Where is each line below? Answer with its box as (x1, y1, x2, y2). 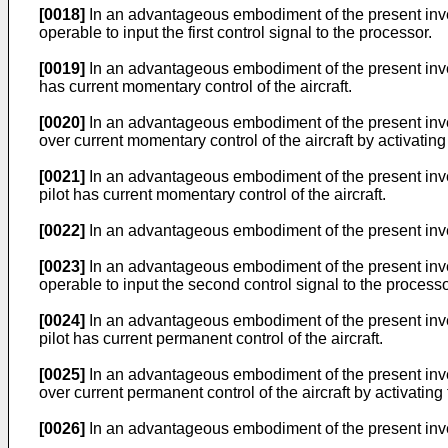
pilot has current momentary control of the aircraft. (39, 186, 386, 203)
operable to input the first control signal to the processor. (39, 24, 432, 41)
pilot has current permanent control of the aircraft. (39, 330, 383, 347)
